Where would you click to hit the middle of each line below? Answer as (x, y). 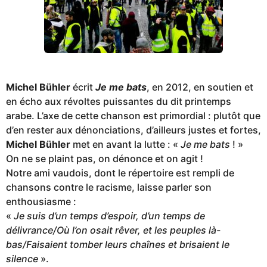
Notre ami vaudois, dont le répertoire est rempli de (120, 173)
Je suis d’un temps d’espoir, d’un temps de (109, 216)
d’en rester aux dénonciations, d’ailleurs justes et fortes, (133, 130)
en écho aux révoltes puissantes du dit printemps (119, 102)
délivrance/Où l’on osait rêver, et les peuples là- (113, 230)
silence (22, 259)
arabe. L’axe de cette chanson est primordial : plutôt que (133, 116)
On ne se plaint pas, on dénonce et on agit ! (105, 159)
